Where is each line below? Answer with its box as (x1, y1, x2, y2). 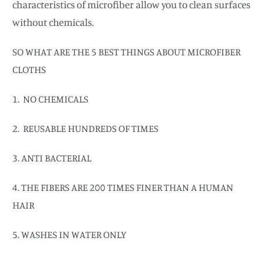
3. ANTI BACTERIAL (12, 151, 94, 164)
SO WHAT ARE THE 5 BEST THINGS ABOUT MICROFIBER (12, 45, 241, 58)
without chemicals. (12, 15, 94, 28)
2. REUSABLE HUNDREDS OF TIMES (12, 121, 159, 134)
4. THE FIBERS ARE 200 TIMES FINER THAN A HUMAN (12, 180, 234, 193)
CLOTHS (12, 62, 47, 75)
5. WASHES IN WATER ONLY (12, 227, 127, 240)
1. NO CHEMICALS (12, 92, 89, 105)
